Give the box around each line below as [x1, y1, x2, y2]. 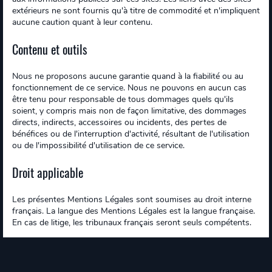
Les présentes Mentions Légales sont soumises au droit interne [12, 194, 251, 205]
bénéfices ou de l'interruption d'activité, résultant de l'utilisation [12, 128, 250, 140]
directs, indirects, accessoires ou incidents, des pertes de [12, 117, 226, 128]
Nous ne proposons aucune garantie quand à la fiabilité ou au [12, 70, 243, 82]
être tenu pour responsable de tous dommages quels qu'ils [12, 93, 234, 105]
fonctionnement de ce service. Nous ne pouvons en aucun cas [12, 82, 246, 93]
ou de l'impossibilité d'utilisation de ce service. [12, 140, 185, 151]
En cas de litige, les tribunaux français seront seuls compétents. [12, 217, 251, 228]
